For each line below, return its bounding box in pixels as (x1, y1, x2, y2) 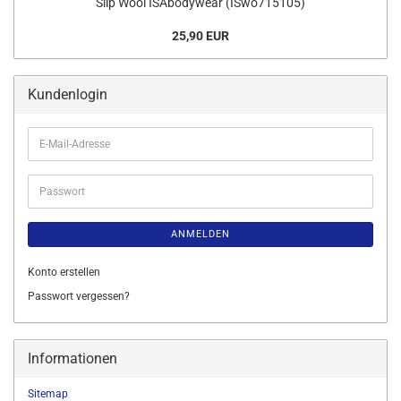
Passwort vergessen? (28, 290, 130, 303)
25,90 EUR (172, 29, 229, 43)
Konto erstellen (28, 266, 100, 278)
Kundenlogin (28, 86, 107, 103)
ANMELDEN (171, 228, 230, 240)
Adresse (38, 166, 77, 179)
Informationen (28, 350, 117, 367)
